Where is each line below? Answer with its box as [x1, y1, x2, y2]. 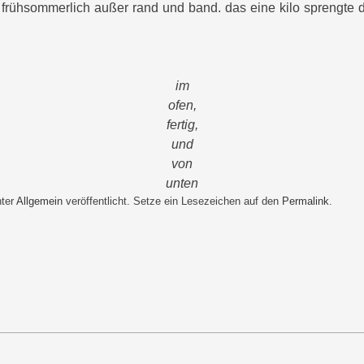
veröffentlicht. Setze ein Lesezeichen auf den [63, 195, 282, 208]
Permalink [282, 195, 329, 208]
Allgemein [16, 195, 63, 208]
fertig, [166, 118, 198, 132]
